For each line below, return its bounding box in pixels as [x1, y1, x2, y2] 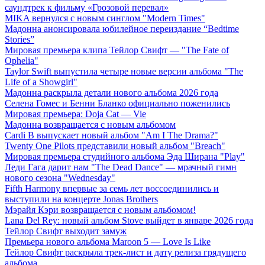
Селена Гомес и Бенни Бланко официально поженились [5, 98, 230, 109]
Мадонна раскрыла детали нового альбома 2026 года [5, 88, 218, 98]
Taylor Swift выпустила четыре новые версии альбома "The [5, 66, 243, 77]
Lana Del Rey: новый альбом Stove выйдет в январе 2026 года [5, 215, 253, 226]
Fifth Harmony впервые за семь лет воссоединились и [5, 183, 219, 194]
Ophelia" [5, 56, 38, 66]
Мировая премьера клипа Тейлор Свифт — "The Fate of [5, 45, 229, 56]
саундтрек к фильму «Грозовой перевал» [5, 2, 169, 13]
